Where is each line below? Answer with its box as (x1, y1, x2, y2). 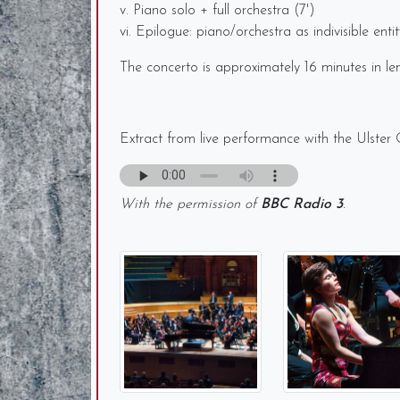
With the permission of (120, 197, 261, 212)
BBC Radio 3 (261, 197, 343, 212)
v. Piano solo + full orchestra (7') (120, 4, 315, 18)
